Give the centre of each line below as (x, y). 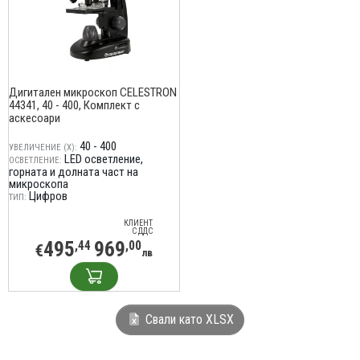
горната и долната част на (74, 172)
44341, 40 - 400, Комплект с (74, 105)
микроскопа (39, 184)
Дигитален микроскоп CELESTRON (93, 92)
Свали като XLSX (188, 319)
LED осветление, (104, 159)
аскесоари (35, 118)
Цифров (48, 196)
